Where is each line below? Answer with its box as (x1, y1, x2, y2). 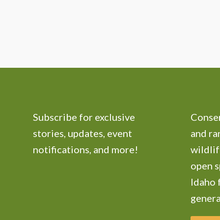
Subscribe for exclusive (33, 110, 136, 123)
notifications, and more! (33, 143, 138, 155)
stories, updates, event (33, 127, 133, 139)
